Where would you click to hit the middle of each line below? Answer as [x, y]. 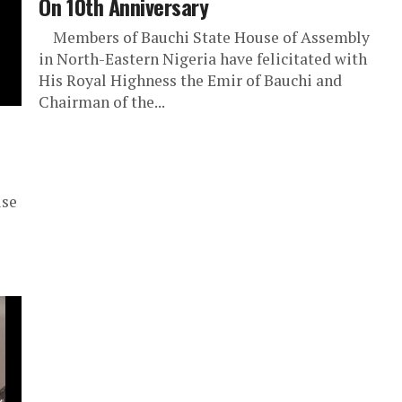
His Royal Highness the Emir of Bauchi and [191, 80]
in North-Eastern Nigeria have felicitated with [203, 59]
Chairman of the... [102, 102]
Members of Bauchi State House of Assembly [205, 37]
